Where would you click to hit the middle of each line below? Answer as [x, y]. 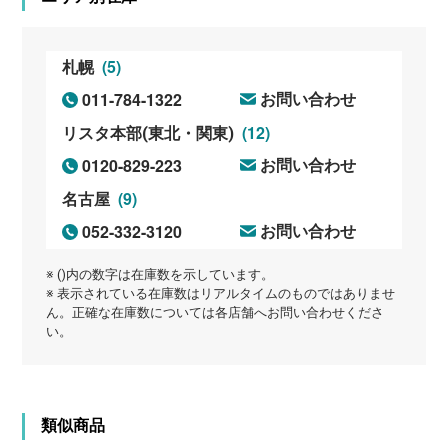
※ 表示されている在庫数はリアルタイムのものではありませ [221, 293]
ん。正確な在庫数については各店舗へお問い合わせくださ [215, 312]
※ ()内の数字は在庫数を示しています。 [160, 274]
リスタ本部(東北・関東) [150, 133]
